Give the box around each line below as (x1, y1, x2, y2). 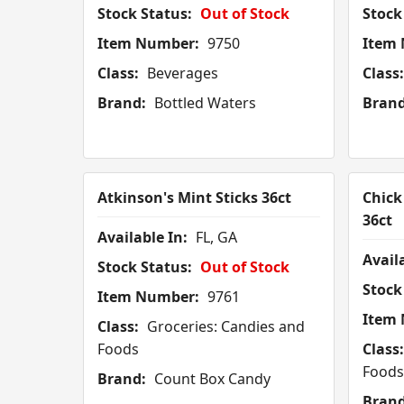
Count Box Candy (151, 369, 271, 390)
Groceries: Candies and (143, 317, 305, 337)
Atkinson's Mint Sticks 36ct (97, 188, 291, 208)
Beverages (143, 63, 218, 84)
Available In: (97, 227, 188, 248)
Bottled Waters (151, 93, 256, 114)
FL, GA (192, 227, 237, 248)
